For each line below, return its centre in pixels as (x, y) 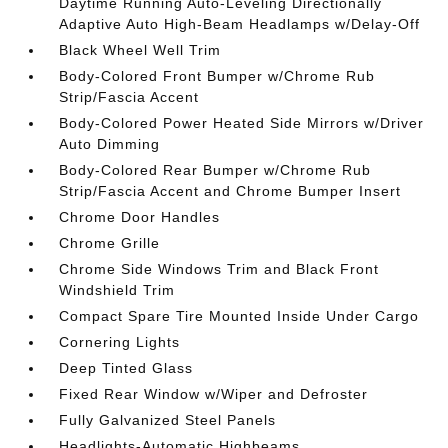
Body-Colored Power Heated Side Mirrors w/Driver (242, 122)
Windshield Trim (117, 289)
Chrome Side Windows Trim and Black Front (219, 268)
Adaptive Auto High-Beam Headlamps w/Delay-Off (240, 23)
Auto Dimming (110, 143)
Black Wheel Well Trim (140, 49)
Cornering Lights (120, 341)
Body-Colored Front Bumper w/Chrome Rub (217, 75)
